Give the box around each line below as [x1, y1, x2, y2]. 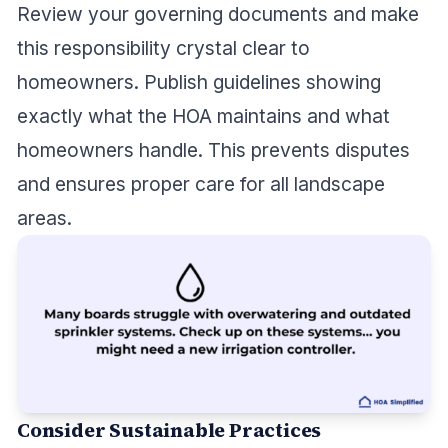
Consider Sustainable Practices [17, 417, 322, 444]
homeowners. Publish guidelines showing [17, 70, 381, 95]
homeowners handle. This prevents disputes [17, 138, 410, 163]
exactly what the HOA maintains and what [17, 104, 390, 129]
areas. [17, 206, 72, 231]
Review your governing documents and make [17, 2, 419, 27]
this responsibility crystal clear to [17, 36, 310, 61]
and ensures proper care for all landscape [17, 172, 385, 197]
